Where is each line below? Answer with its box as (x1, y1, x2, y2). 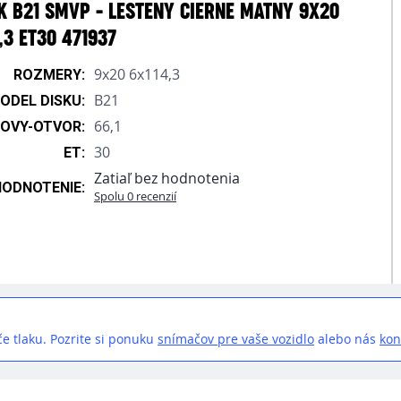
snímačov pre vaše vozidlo (158, 330, 314, 347)
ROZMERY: (13, 66, 85, 83)
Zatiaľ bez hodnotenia (94, 168, 240, 188)
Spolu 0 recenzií (94, 188, 176, 204)
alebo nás (314, 330, 380, 347)
